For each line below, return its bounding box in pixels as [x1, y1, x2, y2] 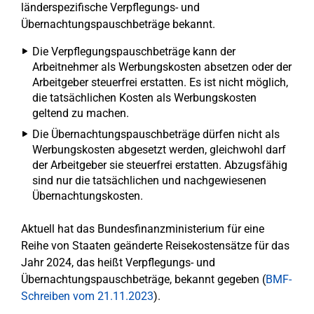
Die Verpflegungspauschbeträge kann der [32, 45, 235, 58]
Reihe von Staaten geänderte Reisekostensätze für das [21, 239, 289, 252]
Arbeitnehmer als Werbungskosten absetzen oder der [32, 60, 292, 74]
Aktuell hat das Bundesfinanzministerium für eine [21, 222, 264, 235]
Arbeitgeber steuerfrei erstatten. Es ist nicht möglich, [32, 76, 288, 89]
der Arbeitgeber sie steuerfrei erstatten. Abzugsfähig [32, 158, 287, 172]
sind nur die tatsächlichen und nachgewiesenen [32, 174, 266, 187]
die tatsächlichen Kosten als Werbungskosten [32, 91, 257, 104]
